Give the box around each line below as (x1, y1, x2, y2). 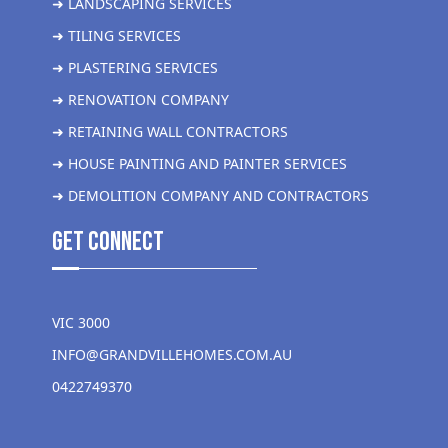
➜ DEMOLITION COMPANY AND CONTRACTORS (52, 186, 369, 206)
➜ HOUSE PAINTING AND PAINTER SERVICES (52, 154, 347, 174)
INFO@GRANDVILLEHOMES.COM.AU (52, 345, 292, 365)
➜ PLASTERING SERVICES (52, 58, 218, 78)
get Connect (52, 227, 164, 259)
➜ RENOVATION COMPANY (52, 90, 229, 110)
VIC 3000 (52, 313, 110, 333)
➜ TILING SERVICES (52, 26, 181, 46)
